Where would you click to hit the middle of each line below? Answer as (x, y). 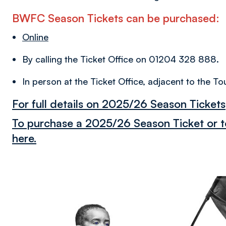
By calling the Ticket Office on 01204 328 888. (121, 59)
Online (35, 37)
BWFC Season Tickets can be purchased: (116, 18)
